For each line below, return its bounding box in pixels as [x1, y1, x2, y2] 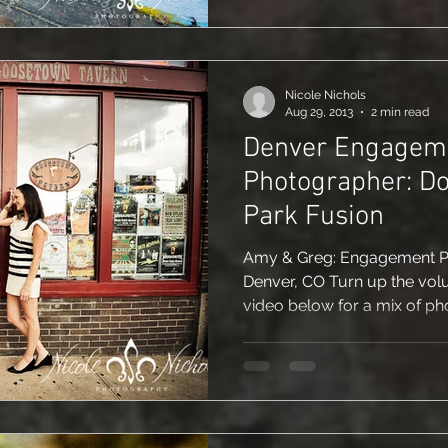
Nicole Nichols [285, 88, 366, 102]
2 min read [371, 104, 429, 119]
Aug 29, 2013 [285, 104, 353, 119]
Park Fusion [243, 200, 384, 234]
